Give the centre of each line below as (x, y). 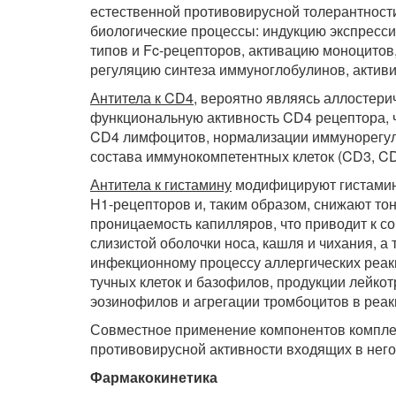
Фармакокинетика (154, 377)
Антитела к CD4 (142, 98)
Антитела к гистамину (161, 184)
